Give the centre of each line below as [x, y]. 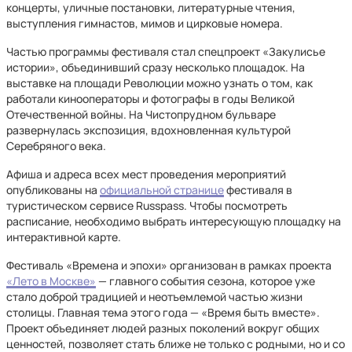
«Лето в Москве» [51, 281]
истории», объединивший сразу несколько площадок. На [156, 67]
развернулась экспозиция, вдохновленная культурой [148, 130]
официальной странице [162, 190]
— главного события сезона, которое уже [205, 281]
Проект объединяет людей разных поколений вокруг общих [163, 328]
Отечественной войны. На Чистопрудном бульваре [141, 114]
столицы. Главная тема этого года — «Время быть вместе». [163, 312]
